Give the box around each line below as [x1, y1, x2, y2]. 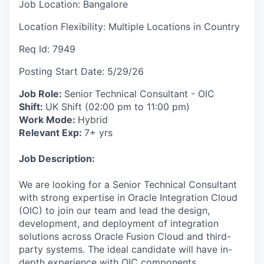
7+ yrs [84, 126, 113, 138]
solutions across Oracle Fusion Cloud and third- [19, 230, 231, 242]
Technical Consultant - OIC [95, 87, 214, 100]
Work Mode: [19, 113, 78, 126]
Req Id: [19, 42, 52, 55]
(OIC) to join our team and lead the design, [19, 204, 210, 216]
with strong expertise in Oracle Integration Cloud [19, 191, 237, 203]
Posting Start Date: [19, 65, 107, 77]
